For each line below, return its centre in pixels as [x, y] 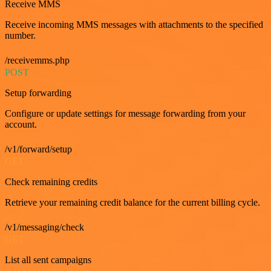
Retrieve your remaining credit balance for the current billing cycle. [132, 202]
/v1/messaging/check [44, 227]
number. [20, 35]
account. [21, 124]
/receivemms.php [37, 60]
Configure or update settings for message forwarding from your [125, 113]
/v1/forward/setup [38, 149]
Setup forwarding [38, 93]
